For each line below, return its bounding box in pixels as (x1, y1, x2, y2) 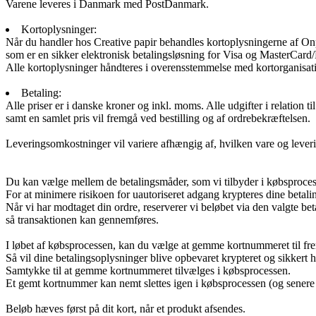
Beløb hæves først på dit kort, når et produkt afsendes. (6, 302, 245, 315)
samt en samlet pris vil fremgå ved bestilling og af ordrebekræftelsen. (6, 111, 310, 124)
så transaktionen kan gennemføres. (6, 213, 159, 226)
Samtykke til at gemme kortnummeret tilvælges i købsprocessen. (6, 264, 291, 276)
